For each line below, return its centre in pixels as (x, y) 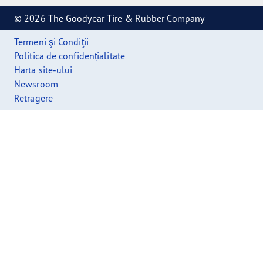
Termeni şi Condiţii (51, 41)
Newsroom (36, 84)
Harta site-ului (43, 70)
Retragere (33, 98)
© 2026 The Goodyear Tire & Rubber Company (109, 18)
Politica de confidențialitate (70, 55)
